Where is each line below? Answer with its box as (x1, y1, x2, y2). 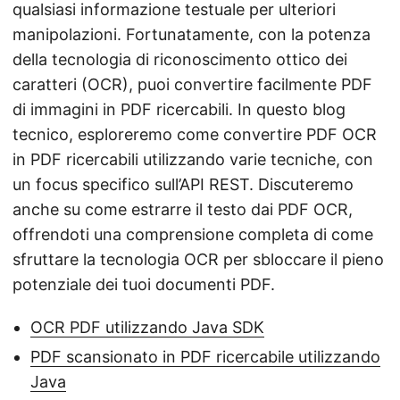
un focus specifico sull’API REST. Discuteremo (12, 174, 354, 194)
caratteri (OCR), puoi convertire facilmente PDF (12, 74, 372, 94)
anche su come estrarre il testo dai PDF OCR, (12, 199, 353, 219)
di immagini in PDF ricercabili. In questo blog (12, 99, 346, 119)
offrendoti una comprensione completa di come (12, 224, 373, 244)
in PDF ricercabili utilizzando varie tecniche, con (12, 149, 373, 169)
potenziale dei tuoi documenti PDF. (12, 274, 275, 294)
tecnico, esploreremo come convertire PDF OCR (12, 124, 377, 144)
